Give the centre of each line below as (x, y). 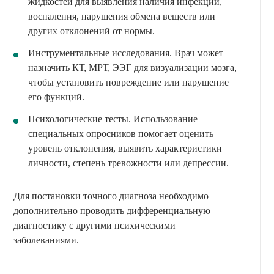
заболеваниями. (46, 240)
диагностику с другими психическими (94, 226)
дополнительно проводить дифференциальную (112, 211)
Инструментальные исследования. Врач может (126, 53)
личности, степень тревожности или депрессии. (128, 163)
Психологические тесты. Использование (113, 119)
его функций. (56, 97)
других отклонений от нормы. (91, 31)
